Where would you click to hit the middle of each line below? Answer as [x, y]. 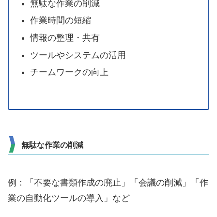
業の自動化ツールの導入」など [69, 198]
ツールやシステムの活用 [78, 55]
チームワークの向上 [69, 72]
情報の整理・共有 [65, 38]
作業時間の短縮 [60, 21]
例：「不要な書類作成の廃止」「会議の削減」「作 [108, 182]
